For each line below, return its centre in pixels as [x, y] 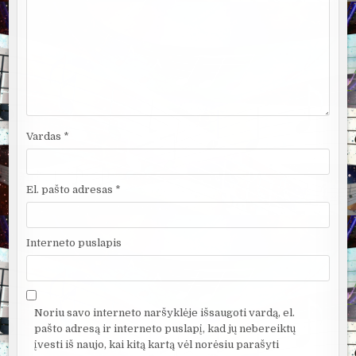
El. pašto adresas [71, 189]
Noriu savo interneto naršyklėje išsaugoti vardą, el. [165, 312]
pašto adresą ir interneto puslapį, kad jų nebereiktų [165, 328]
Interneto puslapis [74, 242]
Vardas [45, 136]
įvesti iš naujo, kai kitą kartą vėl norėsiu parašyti [157, 344]
